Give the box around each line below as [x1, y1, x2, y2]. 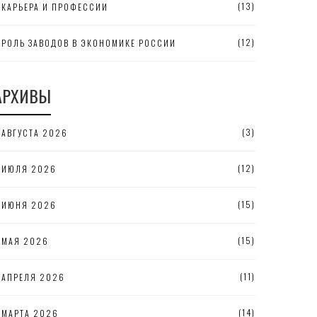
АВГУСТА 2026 [1, 127, 68, 139]
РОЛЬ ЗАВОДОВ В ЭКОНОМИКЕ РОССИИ [1, 37, 176, 49]
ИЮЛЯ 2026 [1, 163, 57, 175]
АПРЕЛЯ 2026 [1, 271, 65, 283]
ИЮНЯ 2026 [1, 199, 57, 211]
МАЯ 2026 [1, 235, 49, 247]
